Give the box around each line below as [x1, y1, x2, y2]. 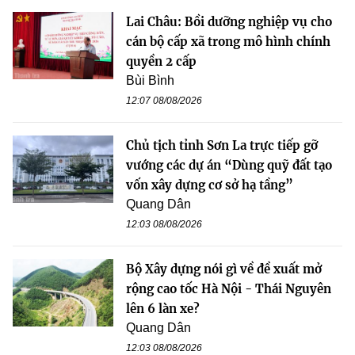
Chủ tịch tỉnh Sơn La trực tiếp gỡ [126, 138, 318, 154]
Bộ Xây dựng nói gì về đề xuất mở [126, 261, 322, 277]
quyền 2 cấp [126, 54, 197, 70]
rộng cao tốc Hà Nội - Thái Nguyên [126, 281, 331, 297]
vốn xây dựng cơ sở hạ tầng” [126, 177, 293, 193]
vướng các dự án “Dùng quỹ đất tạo [126, 158, 332, 174]
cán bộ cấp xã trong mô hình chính [126, 34, 330, 50]
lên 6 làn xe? [126, 301, 200, 317]
